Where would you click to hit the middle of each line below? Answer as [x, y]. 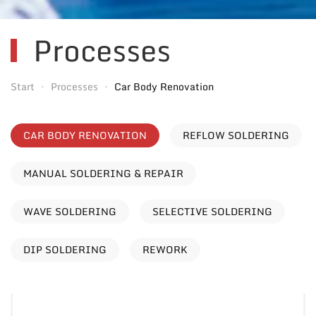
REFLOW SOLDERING [236, 135]
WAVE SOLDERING [70, 211]
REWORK [165, 249]
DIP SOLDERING [65, 249]
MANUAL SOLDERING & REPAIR [103, 173]
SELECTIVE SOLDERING [212, 211]
